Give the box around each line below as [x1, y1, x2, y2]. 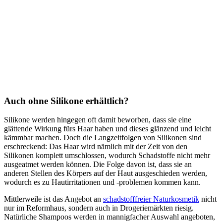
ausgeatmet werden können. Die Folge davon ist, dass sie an [4, 160, 192, 169]
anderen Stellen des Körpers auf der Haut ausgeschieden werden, [4, 169, 207, 178]
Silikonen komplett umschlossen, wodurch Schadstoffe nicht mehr [4, 151, 210, 160]
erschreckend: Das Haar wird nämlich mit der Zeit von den [4, 142, 187, 151]
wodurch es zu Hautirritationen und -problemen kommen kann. [4, 178, 201, 187]
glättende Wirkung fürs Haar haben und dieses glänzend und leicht [4, 124, 211, 133]
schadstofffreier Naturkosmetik [103, 195, 199, 204]
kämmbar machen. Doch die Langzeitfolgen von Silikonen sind [4, 133, 202, 142]
